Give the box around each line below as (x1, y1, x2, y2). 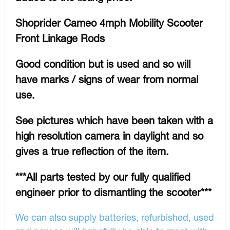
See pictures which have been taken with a (15, 114, 213, 127)
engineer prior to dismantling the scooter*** (15, 186, 212, 199)
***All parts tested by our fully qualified (15, 171, 190, 183)
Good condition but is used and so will (15, 58, 190, 70)
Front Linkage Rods (15, 32, 105, 45)
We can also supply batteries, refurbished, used (15, 212, 214, 223)
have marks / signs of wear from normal (15, 73, 198, 86)
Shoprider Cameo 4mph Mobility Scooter (15, 17, 203, 29)
